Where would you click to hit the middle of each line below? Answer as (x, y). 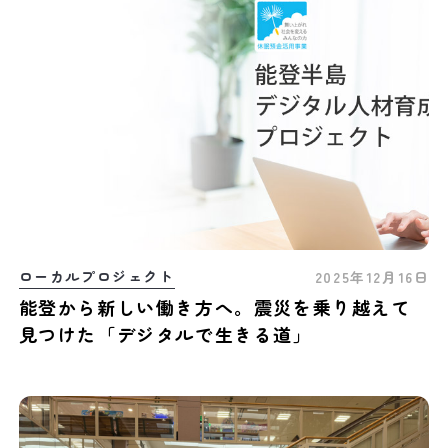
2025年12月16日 (372, 276)
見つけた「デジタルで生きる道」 (165, 334)
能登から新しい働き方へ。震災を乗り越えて (214, 307)
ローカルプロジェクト (96, 275)
